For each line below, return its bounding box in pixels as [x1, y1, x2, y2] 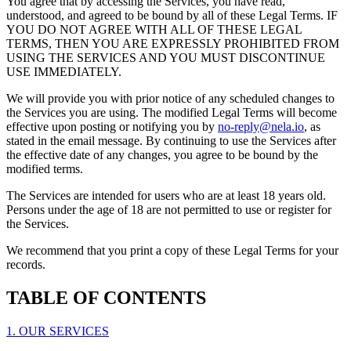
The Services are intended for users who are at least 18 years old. [6, 189, 326, 203]
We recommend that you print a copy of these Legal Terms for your [6, 244, 338, 258]
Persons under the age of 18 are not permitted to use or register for [6, 203, 331, 217]
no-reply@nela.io [218, 120, 304, 134]
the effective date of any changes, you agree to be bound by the [6, 148, 318, 162]
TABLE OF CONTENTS [6, 288, 206, 309]
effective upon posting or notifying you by [6, 120, 218, 134]
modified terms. [6, 162, 83, 176]
